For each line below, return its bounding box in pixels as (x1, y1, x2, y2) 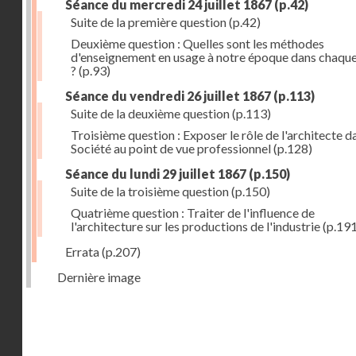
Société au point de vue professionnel (71, 141, 271, 156)
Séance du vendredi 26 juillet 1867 (65, 88, 271, 103)
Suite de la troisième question (71, 184, 229, 199)
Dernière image (57, 269, 141, 284)
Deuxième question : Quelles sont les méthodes (71, 36, 324, 51)
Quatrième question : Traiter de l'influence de (71, 205, 315, 220)
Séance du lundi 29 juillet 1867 (65, 166, 246, 181)
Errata (65, 244, 99, 259)
